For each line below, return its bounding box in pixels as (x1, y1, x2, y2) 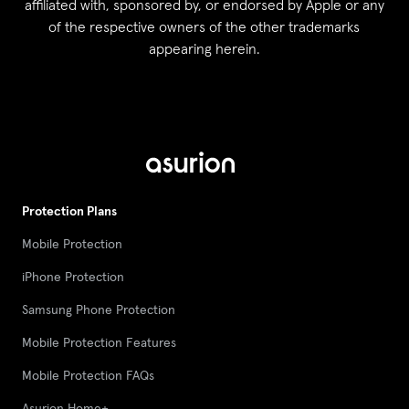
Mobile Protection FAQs (22, 369, 154, 383)
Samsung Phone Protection (22, 303, 175, 317)
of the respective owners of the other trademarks (48, 19, 361, 35)
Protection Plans (22, 204, 117, 218)
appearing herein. (148, 41, 260, 57)
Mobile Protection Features (22, 336, 176, 350)
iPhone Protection (22, 270, 124, 284)
